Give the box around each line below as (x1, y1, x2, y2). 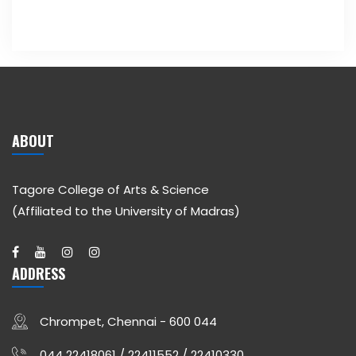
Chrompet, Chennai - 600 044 (40, 313, 217, 331)
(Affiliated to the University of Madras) (12, 203, 240, 220)
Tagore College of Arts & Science (12, 181, 209, 199)
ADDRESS (12, 263, 65, 284)
